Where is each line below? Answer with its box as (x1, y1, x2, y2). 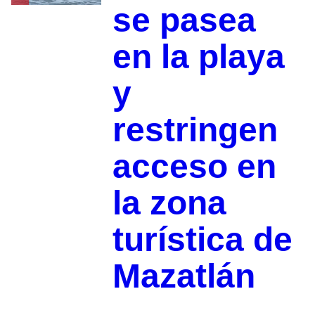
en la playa (112, 38, 285, 76)
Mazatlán (112, 257, 255, 295)
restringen (112, 111, 278, 149)
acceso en (112, 148, 276, 186)
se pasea (112, 1, 256, 39)
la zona (112, 184, 226, 222)
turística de (112, 221, 292, 259)
